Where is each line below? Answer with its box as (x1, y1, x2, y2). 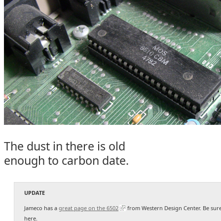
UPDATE (24, 189, 45, 196)
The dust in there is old (4, 138, 125, 154)
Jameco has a (24, 204, 59, 212)
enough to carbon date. (4, 152, 129, 168)
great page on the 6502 (59, 204, 118, 212)
